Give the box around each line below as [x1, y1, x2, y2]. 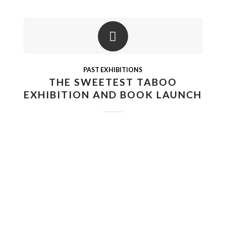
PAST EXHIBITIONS [83, 66, 143, 74]
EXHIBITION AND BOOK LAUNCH [24, 89, 202, 100]
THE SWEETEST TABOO [48, 76, 177, 88]
